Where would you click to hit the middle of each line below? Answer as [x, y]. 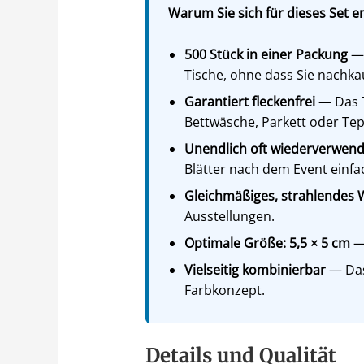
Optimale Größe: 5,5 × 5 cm [267, 243]
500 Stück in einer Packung [266, 54]
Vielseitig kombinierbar [255, 269]
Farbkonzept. [224, 290]
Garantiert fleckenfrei [249, 101]
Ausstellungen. [229, 216]
